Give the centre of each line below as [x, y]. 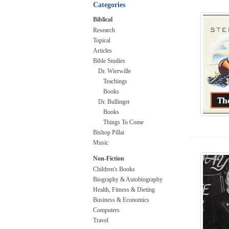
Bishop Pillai [109, 132]
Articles [102, 51]
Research [104, 30]
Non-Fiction [109, 158]
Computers [106, 210]
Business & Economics [121, 200]
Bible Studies [109, 61]
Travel [101, 220]
